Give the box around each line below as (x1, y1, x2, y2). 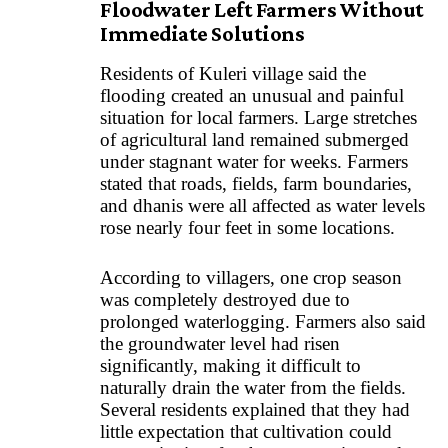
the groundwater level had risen (100, 333, 340, 355)
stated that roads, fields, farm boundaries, (100, 172, 412, 194)
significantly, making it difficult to (100, 355, 361, 377)
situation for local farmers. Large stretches (100, 106, 417, 128)
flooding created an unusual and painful (100, 84, 404, 106)
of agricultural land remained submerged (100, 128, 409, 150)
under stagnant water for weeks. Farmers (100, 150, 408, 172)
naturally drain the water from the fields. (100, 377, 406, 399)
